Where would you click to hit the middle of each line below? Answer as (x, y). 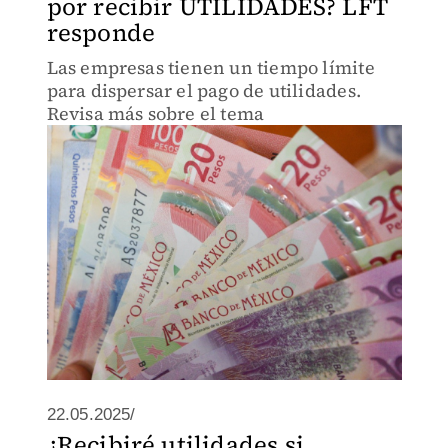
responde (101, 32)
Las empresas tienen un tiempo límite (210, 67)
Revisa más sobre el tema (155, 113)
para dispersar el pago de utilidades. (203, 90)
